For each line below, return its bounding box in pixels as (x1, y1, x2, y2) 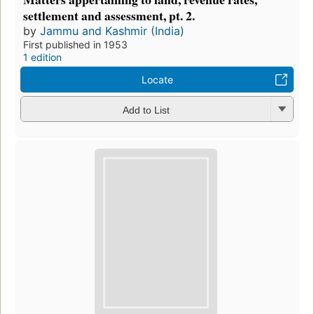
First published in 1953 (23, 39, 128, 51)
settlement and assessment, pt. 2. (23, 6, 195, 25)
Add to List (122, 104, 170, 116)
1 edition (23, 51, 62, 64)
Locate (141, 74, 173, 86)
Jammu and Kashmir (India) (40, 24, 184, 39)
